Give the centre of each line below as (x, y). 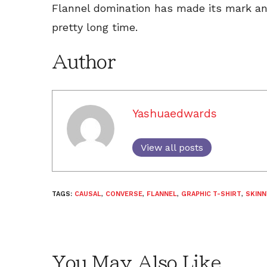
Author (83, 62)
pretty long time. (95, 27)
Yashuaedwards (175, 113)
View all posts (172, 147)
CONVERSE (124, 194)
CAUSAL (88, 194)
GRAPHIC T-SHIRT (211, 194)
